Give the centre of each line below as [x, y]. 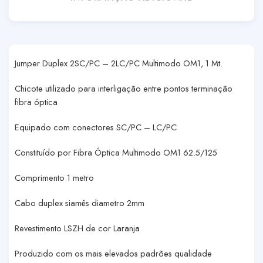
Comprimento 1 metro [54, 177]
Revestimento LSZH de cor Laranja [77, 228]
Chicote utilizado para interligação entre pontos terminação [124, 88]
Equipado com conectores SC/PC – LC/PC [96, 127]
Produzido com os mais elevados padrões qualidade [113, 253]
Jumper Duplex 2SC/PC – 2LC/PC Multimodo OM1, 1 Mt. [119, 63]
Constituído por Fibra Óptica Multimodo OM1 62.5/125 [116, 152]
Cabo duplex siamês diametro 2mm [80, 203]
